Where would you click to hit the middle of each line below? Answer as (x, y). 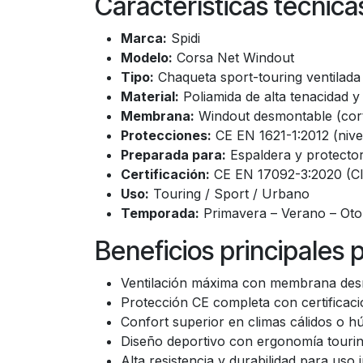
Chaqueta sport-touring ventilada (257, 77)
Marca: (144, 38)
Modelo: (147, 58)
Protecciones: (166, 135)
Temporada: (160, 213)
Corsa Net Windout (233, 58)
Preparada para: (173, 155)
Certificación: (165, 174)
